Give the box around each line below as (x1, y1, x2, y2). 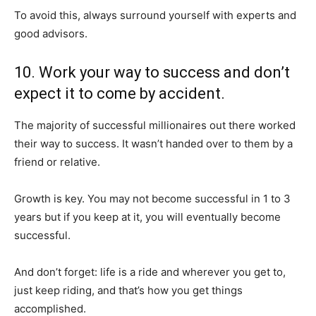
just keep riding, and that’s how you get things (14, 284, 243, 297)
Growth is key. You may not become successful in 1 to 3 (14, 192, 291, 205)
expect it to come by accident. (14, 85, 225, 102)
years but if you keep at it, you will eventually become (14, 210, 281, 224)
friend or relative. (14, 155, 100, 169)
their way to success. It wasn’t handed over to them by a (14, 137, 293, 150)
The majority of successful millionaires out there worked (14, 119, 296, 132)
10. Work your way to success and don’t (14, 63, 290, 81)
